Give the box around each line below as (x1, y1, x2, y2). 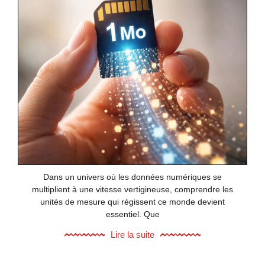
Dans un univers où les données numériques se (43, 172, 222, 182)
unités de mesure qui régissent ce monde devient (40, 197, 225, 207)
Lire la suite (111, 230, 154, 240)
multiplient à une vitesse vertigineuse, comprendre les (32, 185, 233, 195)
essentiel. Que (105, 209, 160, 219)
